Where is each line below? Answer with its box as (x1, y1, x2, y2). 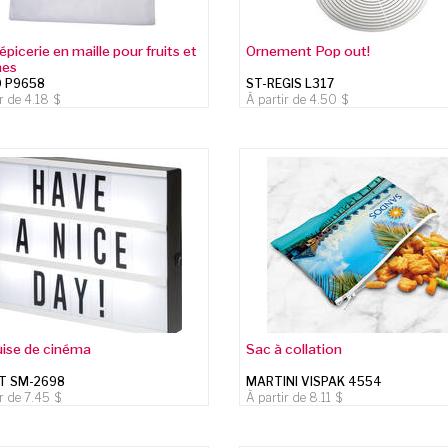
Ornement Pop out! (246, 42, 371, 59)
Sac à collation (246, 340, 343, 357)
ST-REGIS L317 (246, 75, 335, 91)
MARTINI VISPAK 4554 (246, 373, 383, 389)
